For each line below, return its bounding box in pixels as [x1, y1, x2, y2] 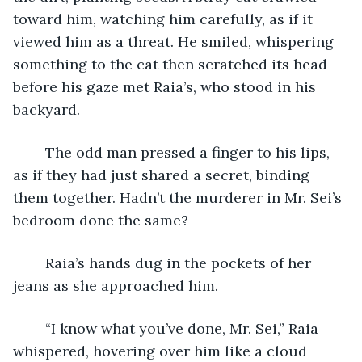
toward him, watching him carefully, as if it [13, 9, 317, 28]
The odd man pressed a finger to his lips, [29, 142, 45, 162]
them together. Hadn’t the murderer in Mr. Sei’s [13, 187, 346, 207]
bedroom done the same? [13, 210, 192, 229]
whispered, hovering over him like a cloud [13, 341, 311, 360]
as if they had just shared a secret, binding [13, 165, 314, 184]
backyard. [13, 99, 84, 119]
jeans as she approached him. [13, 276, 222, 295]
